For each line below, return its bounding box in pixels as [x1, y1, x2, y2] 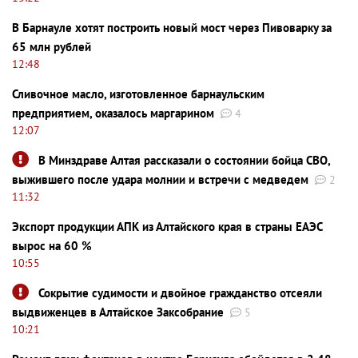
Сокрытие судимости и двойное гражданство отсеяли [38, 284, 322, 300]
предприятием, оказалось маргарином [12, 105, 214, 121]
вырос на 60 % [12, 237, 92, 253]
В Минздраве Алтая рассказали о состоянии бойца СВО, [38, 152, 330, 168]
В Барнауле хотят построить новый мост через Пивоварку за [12, 19, 332, 35]
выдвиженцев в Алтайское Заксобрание [12, 304, 224, 320]
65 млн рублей [12, 38, 91, 54]
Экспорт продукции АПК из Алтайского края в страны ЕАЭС [12, 218, 322, 234]
